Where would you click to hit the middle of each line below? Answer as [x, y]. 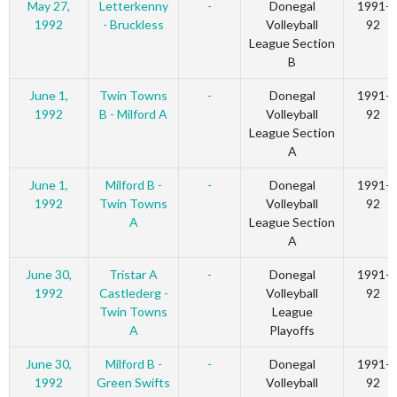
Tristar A [133, 275]
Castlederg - [133, 293]
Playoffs [292, 331]
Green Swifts [133, 383]
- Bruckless [133, 25]
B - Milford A [133, 114]
